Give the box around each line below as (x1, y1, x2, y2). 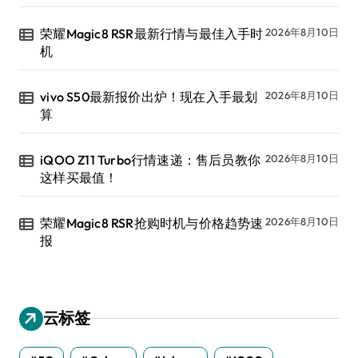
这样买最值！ (40, 169, 118, 185)
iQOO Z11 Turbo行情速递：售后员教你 (40, 151, 261, 168)
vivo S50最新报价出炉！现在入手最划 (40, 88, 258, 105)
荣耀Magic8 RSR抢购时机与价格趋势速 (40, 214, 264, 231)
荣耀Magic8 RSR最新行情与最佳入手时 (40, 25, 264, 42)
